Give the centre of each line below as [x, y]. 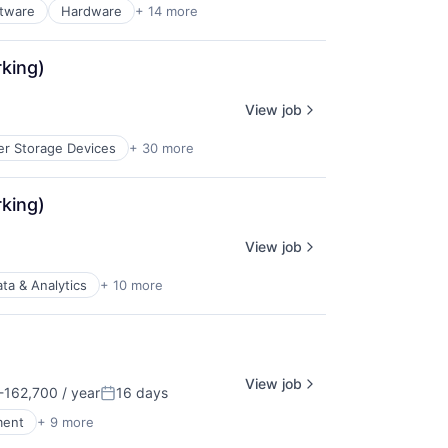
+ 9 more [65, 422]
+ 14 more [166, 11]
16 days [142, 392]
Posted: [127, 401]
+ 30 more [161, 148]
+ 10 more [131, 285]
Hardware [91, 11]
